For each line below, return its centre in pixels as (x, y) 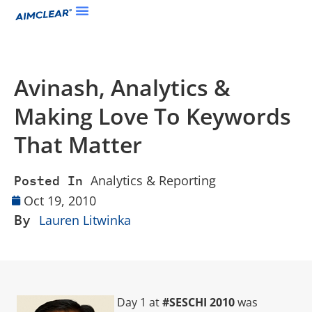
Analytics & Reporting (153, 180)
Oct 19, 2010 (60, 201)
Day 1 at (140, 302)
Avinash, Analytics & (122, 87)
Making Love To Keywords (153, 116)
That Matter (78, 145)
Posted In (48, 181)
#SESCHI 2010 (198, 302)
